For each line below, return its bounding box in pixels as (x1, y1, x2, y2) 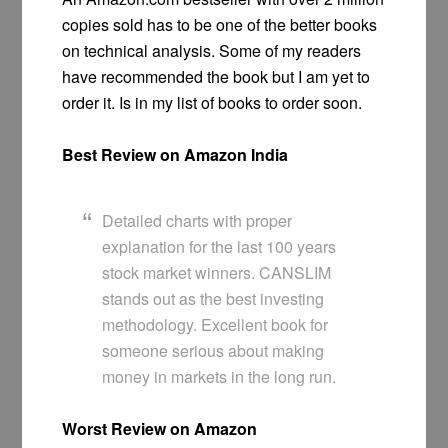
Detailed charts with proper (102, 209, 293, 233)
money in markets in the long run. (102, 365, 337, 389)
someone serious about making (102, 339, 325, 363)
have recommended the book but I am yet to (62, 65, 371, 89)
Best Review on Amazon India (62, 143, 289, 167)
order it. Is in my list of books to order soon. (62, 91, 363, 115)
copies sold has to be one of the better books (62, 13, 378, 37)
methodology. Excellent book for (102, 313, 329, 337)
